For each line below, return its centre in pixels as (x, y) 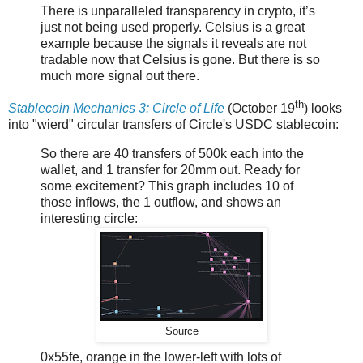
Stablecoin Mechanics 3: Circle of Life (116, 109)
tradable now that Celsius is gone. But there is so (180, 59)
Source (181, 331)
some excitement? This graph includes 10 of (167, 186)
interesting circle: (89, 218)
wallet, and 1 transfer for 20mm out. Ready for (170, 169)
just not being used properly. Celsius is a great (173, 27)
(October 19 (260, 109)
